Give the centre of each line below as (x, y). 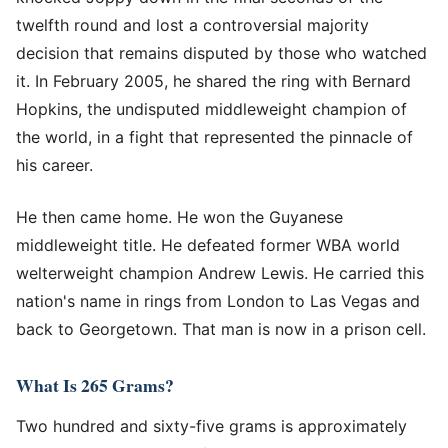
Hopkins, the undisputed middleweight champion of (211, 108)
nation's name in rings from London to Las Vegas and (218, 300)
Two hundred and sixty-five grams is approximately (211, 425)
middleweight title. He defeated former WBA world (208, 244)
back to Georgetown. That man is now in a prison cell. (221, 328)
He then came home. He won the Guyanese (179, 216)
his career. (54, 164)
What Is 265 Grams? (95, 384)
